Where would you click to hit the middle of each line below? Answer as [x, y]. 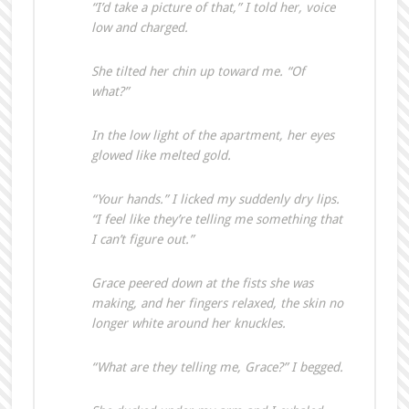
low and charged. [139, 28]
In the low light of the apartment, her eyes [212, 136]
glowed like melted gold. [161, 156]
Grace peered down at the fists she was [202, 283]
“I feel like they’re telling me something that [216, 220]
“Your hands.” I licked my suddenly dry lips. [215, 199]
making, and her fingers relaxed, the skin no [217, 304]
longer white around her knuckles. [188, 324]
